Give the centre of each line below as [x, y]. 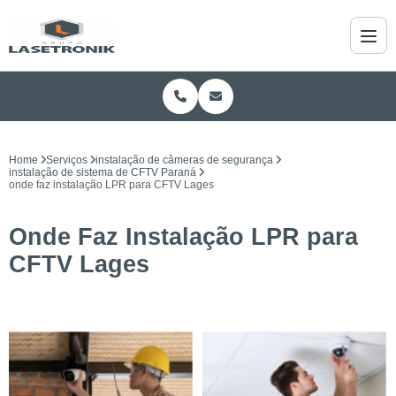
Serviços [67, 160]
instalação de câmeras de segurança [184, 160]
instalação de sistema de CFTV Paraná [103, 172]
